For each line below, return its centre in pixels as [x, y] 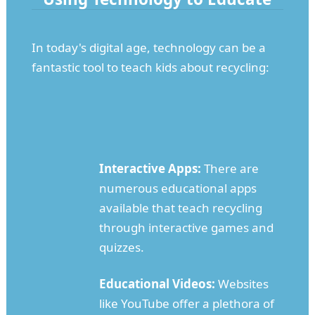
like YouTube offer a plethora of [186, 304]
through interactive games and [186, 228]
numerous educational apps [178, 188]
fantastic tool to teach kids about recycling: [150, 67]
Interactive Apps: [150, 169]
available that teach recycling [180, 208]
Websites [242, 284]
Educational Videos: [157, 284]
